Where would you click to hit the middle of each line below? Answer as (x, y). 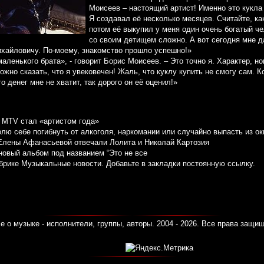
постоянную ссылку (218, 164)
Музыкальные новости (61, 164)
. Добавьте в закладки (142, 164)
